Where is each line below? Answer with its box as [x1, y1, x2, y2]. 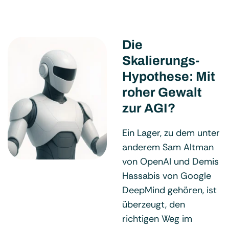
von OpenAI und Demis [122, 155, 219, 168]
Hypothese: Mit [122, 70, 215, 83]
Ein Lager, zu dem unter [122, 126, 220, 139]
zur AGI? [122, 101, 175, 115]
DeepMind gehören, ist [122, 184, 217, 196]
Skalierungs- [122, 54, 199, 67]
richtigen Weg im [122, 212, 192, 225]
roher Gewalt [122, 85, 202, 99]
